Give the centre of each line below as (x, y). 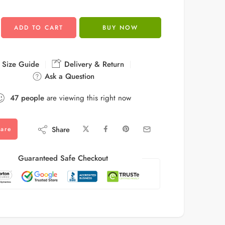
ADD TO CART (39, 28)
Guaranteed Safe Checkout (63, 158)
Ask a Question (68, 76)
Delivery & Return (93, 64)
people (33, 98)
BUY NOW (120, 28)
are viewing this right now (88, 98)
